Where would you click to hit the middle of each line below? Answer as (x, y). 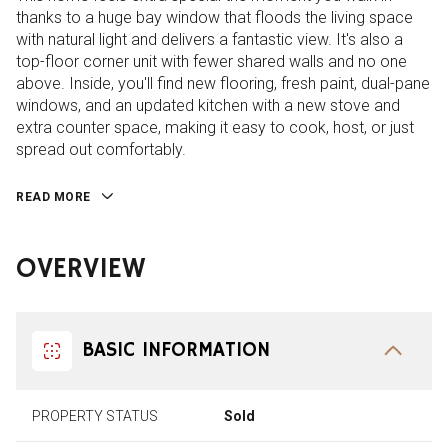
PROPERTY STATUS (95, 415)
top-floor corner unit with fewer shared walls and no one (211, 61)
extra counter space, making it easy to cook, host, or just (215, 127)
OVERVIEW (80, 269)
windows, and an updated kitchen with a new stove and (208, 105)
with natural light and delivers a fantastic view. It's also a (209, 39)
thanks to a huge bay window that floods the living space (214, 17)
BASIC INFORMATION (176, 350)
